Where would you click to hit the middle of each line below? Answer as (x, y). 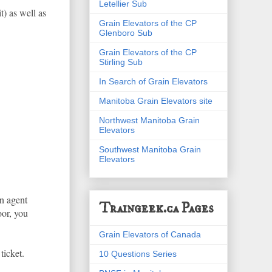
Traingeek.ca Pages (156, 208)
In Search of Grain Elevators (153, 81)
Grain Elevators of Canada (150, 234)
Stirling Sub (121, 62)
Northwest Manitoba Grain (149, 120)
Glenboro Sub (126, 32)
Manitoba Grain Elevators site (156, 100)
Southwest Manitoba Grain (150, 149)
